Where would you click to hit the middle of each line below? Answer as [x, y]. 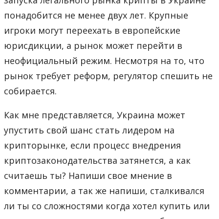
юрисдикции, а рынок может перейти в [93, 45]
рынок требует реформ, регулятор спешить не [108, 76]
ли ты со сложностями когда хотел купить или [107, 206]
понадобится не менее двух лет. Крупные [96, 15]
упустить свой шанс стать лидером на [89, 130]
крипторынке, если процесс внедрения [92, 145]
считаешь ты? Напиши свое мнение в [88, 175]
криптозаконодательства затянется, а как [97, 160]
